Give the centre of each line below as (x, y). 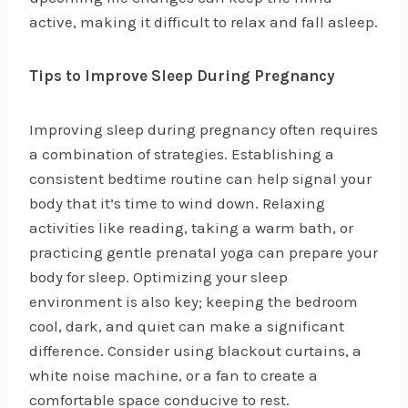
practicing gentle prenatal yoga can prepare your (204, 252)
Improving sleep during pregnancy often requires (204, 129)
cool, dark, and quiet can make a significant (187, 326)
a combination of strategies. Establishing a (182, 153)
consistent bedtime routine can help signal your (200, 178)
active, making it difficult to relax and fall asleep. (204, 21)
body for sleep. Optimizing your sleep (158, 276)
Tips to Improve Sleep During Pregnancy (182, 75)
